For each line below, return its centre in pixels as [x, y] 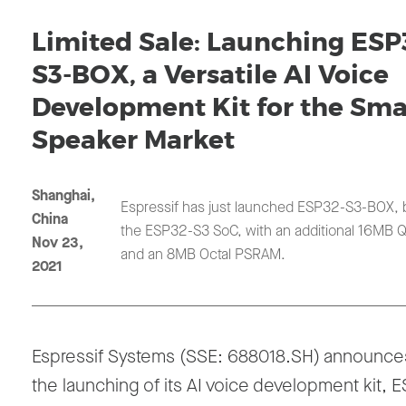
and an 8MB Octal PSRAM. [203, 255]
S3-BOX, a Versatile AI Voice [210, 76]
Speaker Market [133, 141]
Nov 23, [58, 243]
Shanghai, [63, 196]
